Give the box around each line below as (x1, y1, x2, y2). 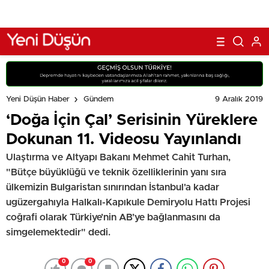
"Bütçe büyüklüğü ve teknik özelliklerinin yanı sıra (6, 167, 226, 177)
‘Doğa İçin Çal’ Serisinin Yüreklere (6, 112, 258, 128)
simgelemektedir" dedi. (6, 227, 110, 237)
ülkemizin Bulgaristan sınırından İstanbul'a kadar (6, 182, 219, 192)
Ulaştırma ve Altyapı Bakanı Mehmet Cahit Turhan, (6, 152, 231, 162)
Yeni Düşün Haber (6, 95, 70, 104)
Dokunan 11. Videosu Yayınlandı (6, 131, 241, 147)
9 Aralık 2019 (215, 95, 263, 103)
